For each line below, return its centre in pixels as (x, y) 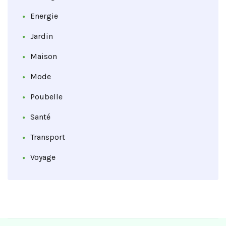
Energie (44, 16)
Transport (48, 137)
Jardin (42, 36)
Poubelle (46, 97)
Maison (44, 56)
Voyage (43, 157)
